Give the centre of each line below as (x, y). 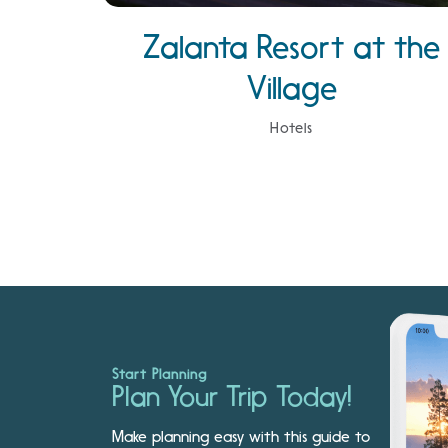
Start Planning (159, 373)
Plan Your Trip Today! (232, 396)
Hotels (291, 128)
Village (291, 88)
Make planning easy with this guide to (241, 436)
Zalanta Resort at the (292, 47)
